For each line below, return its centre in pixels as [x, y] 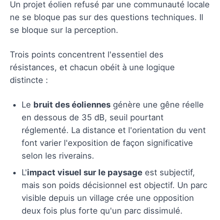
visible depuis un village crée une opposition [108, 198]
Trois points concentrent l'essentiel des [87, 54]
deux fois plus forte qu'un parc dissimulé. [102, 210]
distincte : [29, 80]
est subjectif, [169, 172]
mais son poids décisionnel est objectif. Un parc [114, 185]
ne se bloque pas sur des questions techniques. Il [107, 17]
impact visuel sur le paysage [85, 172]
